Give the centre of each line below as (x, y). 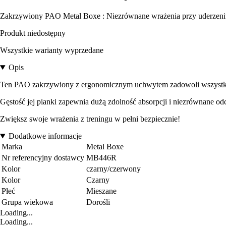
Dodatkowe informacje (45, 136)
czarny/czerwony (114, 169)
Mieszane (101, 191)
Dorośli (98, 202)
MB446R (101, 158)
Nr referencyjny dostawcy (43, 158)
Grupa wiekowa (27, 202)
